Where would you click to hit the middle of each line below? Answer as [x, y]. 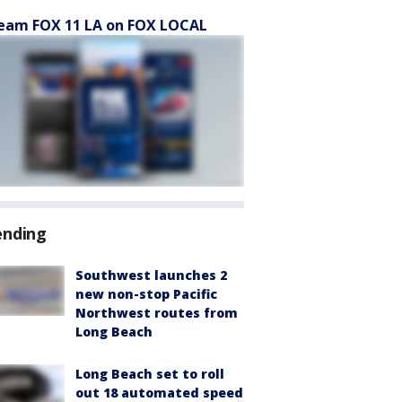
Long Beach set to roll [150, 374]
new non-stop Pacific [146, 294]
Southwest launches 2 [151, 275]
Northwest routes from [157, 313]
